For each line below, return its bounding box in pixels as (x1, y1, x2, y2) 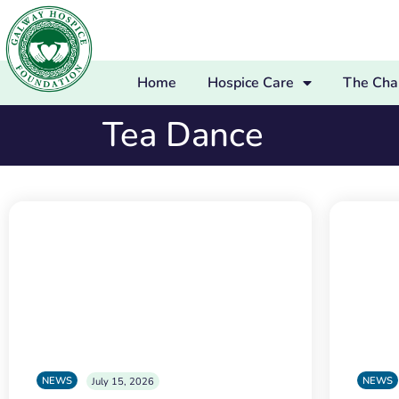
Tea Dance (102, 111, 264, 159)
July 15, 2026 (92, 375, 154, 388)
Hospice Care (208, 73, 294, 93)
